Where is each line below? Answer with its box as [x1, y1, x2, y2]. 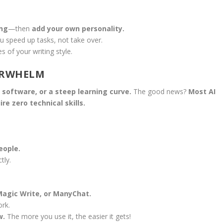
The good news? [131, 87, 188, 97]
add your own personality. [31, 24, 124, 34]
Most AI [188, 87, 216, 97]
